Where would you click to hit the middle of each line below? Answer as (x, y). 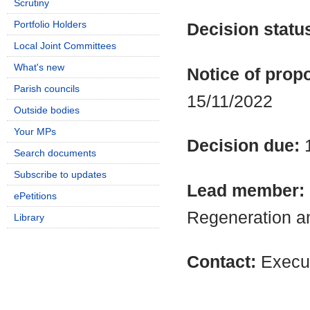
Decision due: (246, 146)
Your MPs (35, 131)
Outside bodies (47, 110)
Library (29, 217)
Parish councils (47, 89)
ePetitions (35, 196)
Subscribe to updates (60, 174)
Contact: (224, 262)
